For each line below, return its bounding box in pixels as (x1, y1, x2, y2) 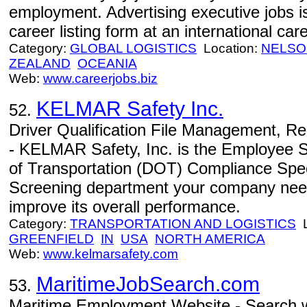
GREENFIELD (9, 232, 94, 246)
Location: (197, 41, 261, 56)
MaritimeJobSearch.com (36, 273, 260, 295)
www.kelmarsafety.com (43, 247, 178, 261)
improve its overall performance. (9, 197, 241, 216)
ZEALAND (9, 56, 71, 71)
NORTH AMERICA (155, 232, 265, 246)
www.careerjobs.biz (43, 71, 158, 86)
